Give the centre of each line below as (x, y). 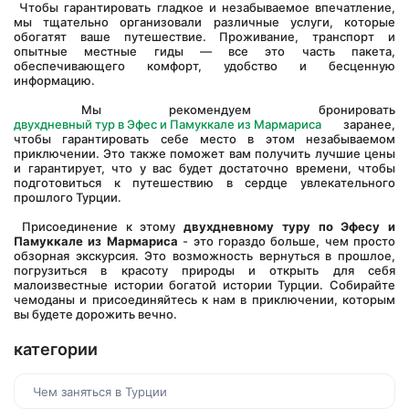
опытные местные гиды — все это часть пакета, (204, 51)
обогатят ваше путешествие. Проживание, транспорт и (204, 37)
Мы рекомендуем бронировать (238, 110)
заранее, (358, 124)
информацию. (54, 80)
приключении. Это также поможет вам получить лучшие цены (204, 153)
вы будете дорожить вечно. (95, 314)
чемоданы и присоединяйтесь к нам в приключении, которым (204, 299)
